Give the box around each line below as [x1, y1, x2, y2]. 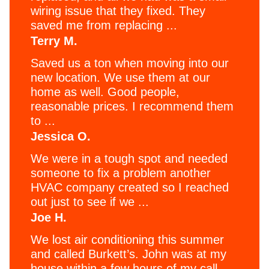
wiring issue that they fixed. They [31, 4, 205, 17]
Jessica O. [31, 129, 91, 143]
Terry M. [31, 34, 77, 47]
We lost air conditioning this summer [31, 232, 224, 246]
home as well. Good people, [31, 85, 180, 98]
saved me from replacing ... [31, 18, 177, 32]
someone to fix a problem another [31, 166, 211, 180]
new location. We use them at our [31, 70, 210, 84]
